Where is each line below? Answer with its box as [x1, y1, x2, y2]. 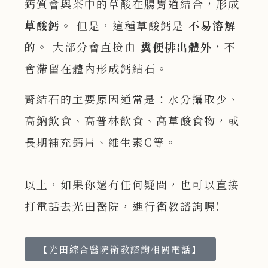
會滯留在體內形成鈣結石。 [25, 60, 169, 77]
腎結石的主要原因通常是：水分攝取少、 [25, 91, 240, 107]
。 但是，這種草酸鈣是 [60, 17, 189, 33]
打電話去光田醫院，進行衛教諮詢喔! [25, 198, 221, 214]
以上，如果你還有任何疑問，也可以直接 [25, 176, 240, 193]
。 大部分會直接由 [36, 39, 141, 55]
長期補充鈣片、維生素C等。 [25, 134, 178, 150]
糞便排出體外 [141, 39, 213, 55]
